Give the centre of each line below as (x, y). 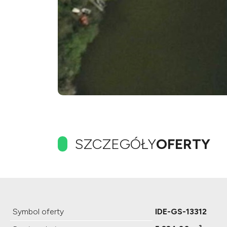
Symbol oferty (38, 211)
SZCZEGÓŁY (116, 144)
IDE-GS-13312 (181, 211)
